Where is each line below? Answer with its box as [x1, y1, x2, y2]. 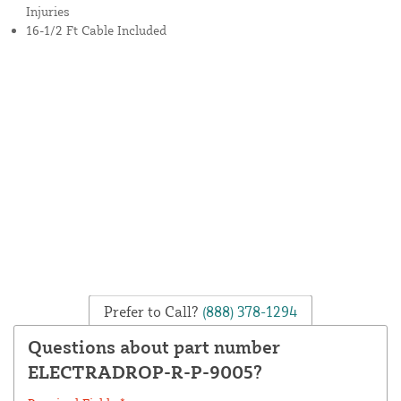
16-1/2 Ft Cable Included [26, 22, 166, 38]
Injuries [26, 4, 70, 20]
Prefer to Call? [103, 302, 199, 320]
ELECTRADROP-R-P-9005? [28, 361, 262, 384]
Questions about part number [28, 336, 280, 359]
